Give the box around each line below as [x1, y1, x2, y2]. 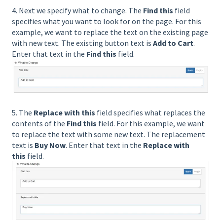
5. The [12, 107, 34, 117]
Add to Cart [153, 37, 193, 48]
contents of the [12, 118, 67, 128]
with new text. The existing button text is [12, 37, 153, 48]
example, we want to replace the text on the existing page [12, 27, 208, 37]
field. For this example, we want [97, 118, 205, 128]
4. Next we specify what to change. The [12, 5, 143, 15]
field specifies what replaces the [95, 107, 205, 117]
